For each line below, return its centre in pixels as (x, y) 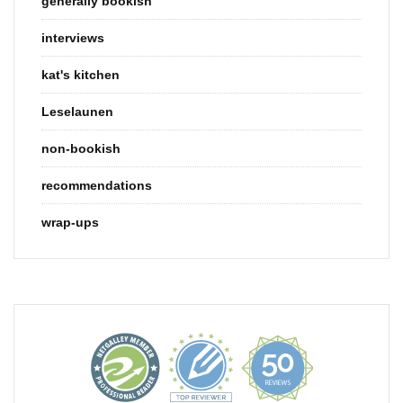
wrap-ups (70, 222)
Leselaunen (77, 111)
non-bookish (81, 148)
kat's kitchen (81, 74)
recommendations (97, 185)
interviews (73, 37)
